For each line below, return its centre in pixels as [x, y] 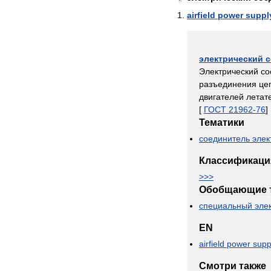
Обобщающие [233, 190]
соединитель [224, 139]
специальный [226, 206]
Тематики [222, 122]
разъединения [228, 84]
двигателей [221, 97]
